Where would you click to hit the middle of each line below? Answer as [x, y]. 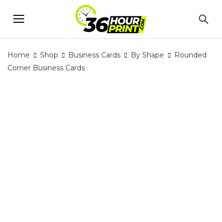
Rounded [191, 55]
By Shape [147, 55]
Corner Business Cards [46, 68]
